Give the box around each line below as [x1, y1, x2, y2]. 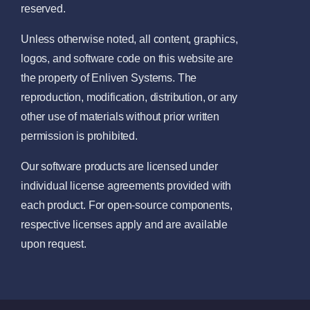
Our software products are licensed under [21, 161, 218, 173]
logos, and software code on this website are [21, 53, 233, 65]
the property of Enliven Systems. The [21, 72, 197, 84]
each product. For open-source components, [21, 199, 232, 212]
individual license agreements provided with [21, 180, 232, 192]
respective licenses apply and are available [21, 219, 228, 231]
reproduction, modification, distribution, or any [21, 91, 238, 104]
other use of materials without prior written [21, 111, 219, 123]
